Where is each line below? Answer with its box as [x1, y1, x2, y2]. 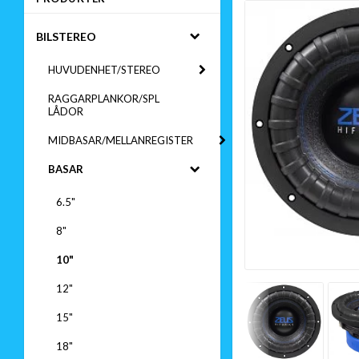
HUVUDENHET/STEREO [48, 63, 160, 76]
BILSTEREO [36, 30, 96, 43]
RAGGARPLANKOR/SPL [48, 92, 159, 105]
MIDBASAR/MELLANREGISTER [48, 134, 193, 147]
